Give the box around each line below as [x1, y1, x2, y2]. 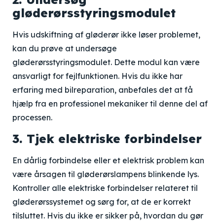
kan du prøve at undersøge [12, 43, 117, 53]
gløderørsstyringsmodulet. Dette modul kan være [12, 57, 200, 67]
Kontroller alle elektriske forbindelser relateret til [12, 183, 198, 193]
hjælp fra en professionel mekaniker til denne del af [12, 99, 208, 109]
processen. [12, 112, 52, 122]
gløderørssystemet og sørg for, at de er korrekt [12, 197, 191, 207]
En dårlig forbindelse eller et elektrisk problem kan [12, 155, 204, 165]
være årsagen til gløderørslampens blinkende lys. [12, 169, 199, 179]
